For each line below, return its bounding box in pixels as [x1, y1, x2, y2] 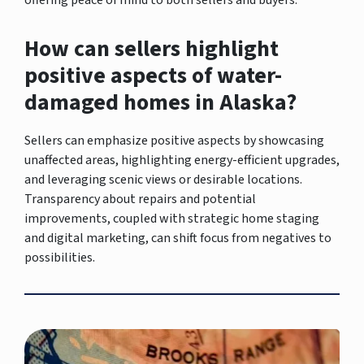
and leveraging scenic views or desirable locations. [24, 170, 302, 188]
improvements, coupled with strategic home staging [24, 209, 319, 227]
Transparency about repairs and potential [24, 189, 256, 208]
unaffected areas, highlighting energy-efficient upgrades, [24, 150, 340, 169]
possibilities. [24, 248, 95, 266]
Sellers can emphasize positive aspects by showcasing [24, 131, 324, 149]
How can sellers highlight [24, 32, 279, 65]
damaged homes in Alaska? [24, 85, 297, 119]
